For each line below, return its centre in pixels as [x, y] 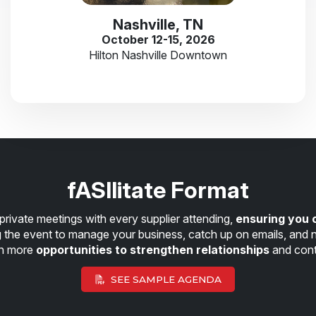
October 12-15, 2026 [158, 39]
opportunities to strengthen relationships [152, 249]
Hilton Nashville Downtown [158, 55]
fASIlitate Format [158, 190]
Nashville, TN [158, 24]
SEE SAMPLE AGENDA [166, 280]
